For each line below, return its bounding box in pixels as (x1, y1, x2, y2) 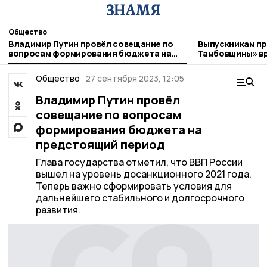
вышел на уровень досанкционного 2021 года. (35, 167, 252, 181)
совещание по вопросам (35, 107, 181, 123)
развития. (35, 203, 80, 216)
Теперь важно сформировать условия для (35, 179, 232, 193)
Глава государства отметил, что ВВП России (35, 156, 243, 169)
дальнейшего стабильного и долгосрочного (35, 191, 244, 204)
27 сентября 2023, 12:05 (86, 73, 184, 84)
